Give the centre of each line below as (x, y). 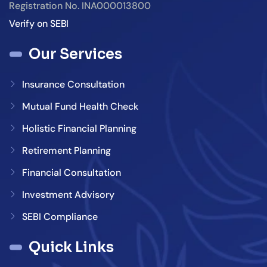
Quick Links (71, 247)
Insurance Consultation (73, 84)
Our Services (75, 54)
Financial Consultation (72, 172)
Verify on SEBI (39, 23)
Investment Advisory (68, 194)
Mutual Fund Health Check (80, 106)
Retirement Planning (66, 150)
